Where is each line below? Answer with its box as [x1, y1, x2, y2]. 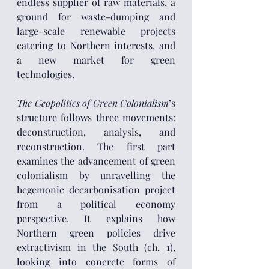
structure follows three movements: [17, 111, 175, 124]
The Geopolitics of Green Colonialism [17, 97, 169, 109]
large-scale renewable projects [17, 25, 175, 37]
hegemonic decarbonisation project [17, 183, 175, 196]
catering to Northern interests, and [17, 39, 175, 52]
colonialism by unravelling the [17, 169, 175, 181]
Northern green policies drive [17, 226, 175, 239]
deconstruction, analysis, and [17, 125, 175, 138]
